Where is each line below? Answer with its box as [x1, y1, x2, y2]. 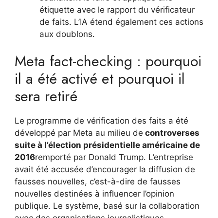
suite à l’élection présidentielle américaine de [15, 140, 200, 150]
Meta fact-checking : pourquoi [15, 51, 201, 72]
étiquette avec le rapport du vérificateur [39, 4, 195, 15]
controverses [143, 128, 200, 138]
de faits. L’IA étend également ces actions [39, 17, 203, 27]
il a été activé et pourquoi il [15, 68, 185, 89]
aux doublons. [39, 29, 95, 39]
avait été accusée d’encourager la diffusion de [15, 164, 195, 174]
